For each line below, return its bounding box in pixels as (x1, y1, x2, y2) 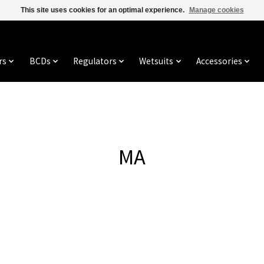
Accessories (196, 55, 242, 67)
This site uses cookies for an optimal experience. (20, 6, 186, 14)
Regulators (73, 55, 117, 67)
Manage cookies (189, 6, 244, 14)
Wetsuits (139, 55, 174, 67)
